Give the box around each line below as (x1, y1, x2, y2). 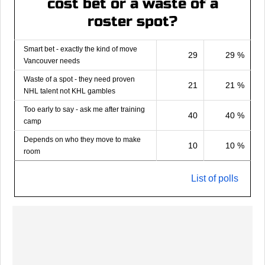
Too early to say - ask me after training (24, 105, 145, 114)
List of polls (191, 173, 238, 183)
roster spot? (88, 12, 177, 30)
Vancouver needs (24, 56, 80, 65)
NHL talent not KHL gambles (24, 86, 115, 95)
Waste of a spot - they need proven (24, 75, 135, 83)
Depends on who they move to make (24, 135, 141, 144)
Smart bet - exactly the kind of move (24, 44, 137, 53)
